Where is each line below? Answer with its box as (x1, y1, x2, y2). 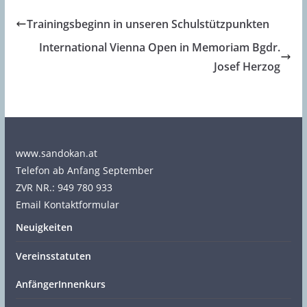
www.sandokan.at (15, 147, 97, 160)
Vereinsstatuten (15, 249, 91, 263)
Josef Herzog (214, 59, 281, 75)
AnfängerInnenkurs (15, 278, 106, 291)
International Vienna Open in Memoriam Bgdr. (39, 40, 281, 56)
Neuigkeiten (15, 221, 73, 234)
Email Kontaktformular (15, 198, 119, 212)
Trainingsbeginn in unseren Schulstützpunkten (26, 16, 269, 32)
